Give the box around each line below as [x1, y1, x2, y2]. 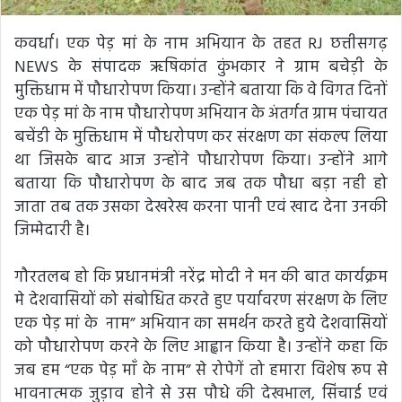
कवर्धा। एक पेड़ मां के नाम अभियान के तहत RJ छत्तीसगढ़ [14, 31, 388, 58]
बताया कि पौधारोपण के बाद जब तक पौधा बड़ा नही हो [14, 171, 388, 198]
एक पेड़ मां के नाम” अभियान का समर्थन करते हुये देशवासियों [14, 311, 388, 338]
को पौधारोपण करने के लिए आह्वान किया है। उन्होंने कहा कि [14, 335, 388, 362]
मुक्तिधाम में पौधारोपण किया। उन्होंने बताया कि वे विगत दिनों [14, 78, 388, 105]
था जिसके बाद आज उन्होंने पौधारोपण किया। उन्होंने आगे [14, 148, 388, 175]
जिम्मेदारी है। [14, 218, 90, 245]
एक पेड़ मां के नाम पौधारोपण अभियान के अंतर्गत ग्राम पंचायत [14, 101, 388, 128]
